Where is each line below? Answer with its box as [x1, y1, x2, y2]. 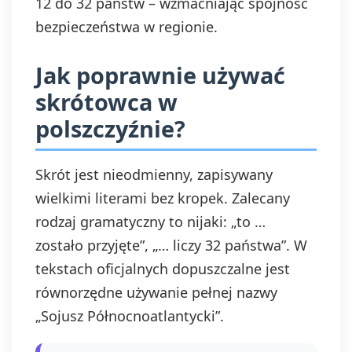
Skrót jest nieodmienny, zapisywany [35, 165, 273, 184]
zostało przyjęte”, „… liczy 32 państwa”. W [35, 236, 307, 255]
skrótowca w [35, 86, 178, 117]
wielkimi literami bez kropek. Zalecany [35, 189, 290, 207]
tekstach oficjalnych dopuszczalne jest [35, 259, 290, 278]
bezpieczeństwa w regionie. [35, 17, 218, 36]
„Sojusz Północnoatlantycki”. [35, 306, 224, 325]
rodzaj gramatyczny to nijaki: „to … [35, 212, 266, 231]
